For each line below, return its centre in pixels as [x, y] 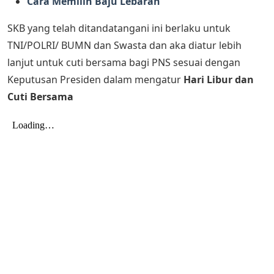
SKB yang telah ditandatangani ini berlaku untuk [119, 28]
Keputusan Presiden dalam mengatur [94, 79]
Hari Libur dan [217, 79]
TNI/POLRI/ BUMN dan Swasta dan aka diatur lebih [124, 45]
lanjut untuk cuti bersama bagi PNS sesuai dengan [124, 62]
